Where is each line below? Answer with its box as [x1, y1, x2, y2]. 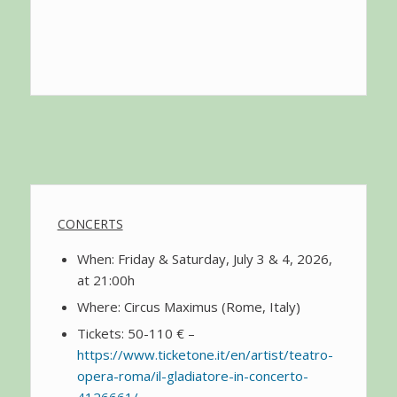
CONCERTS [57, 214, 123, 232]
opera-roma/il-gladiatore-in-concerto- [76, 366, 308, 385]
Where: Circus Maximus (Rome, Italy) [76, 297, 300, 315]
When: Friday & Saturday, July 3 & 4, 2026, [76, 249, 332, 268]
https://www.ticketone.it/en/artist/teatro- [76, 345, 333, 363]
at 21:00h [76, 270, 135, 289]
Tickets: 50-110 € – [76, 323, 195, 342]
